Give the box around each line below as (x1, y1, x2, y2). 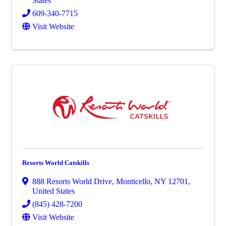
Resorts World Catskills (22, 159, 89, 166)
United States (32, 187, 75, 195)
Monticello (116, 177, 150, 186)
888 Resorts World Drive (32, 177, 112, 186)
